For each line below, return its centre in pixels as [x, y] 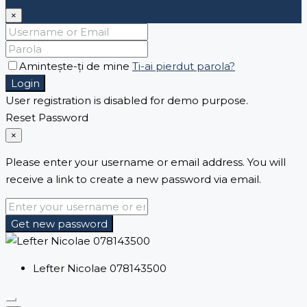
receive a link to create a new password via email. [133, 180]
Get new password [59, 224]
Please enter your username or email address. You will [146, 162]
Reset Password [47, 118]
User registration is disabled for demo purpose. [127, 101]
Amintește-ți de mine [76, 66]
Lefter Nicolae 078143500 [100, 269]
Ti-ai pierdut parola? [184, 66]
